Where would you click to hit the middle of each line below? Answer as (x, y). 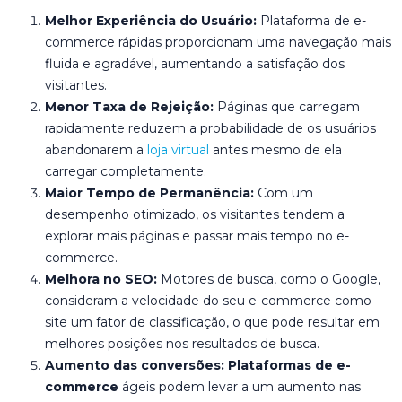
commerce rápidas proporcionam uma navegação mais (218, 43)
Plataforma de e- (313, 21)
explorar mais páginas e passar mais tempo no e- (197, 236)
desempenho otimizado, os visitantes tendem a (195, 215)
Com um (284, 193)
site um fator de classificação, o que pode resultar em (212, 323)
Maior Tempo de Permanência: (149, 193)
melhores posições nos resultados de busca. (182, 344)
